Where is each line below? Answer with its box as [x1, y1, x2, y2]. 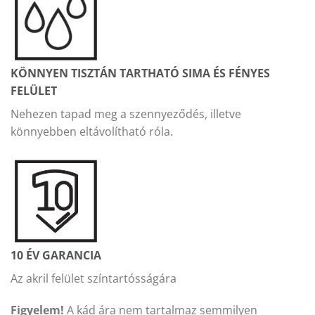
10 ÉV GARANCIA [11, 247, 101, 263]
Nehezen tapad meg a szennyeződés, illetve [11, 105, 241, 122]
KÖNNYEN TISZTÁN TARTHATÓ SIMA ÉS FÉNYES [11, 65, 270, 81]
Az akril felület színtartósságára [11, 270, 176, 286]
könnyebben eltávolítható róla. [11, 123, 173, 139]
